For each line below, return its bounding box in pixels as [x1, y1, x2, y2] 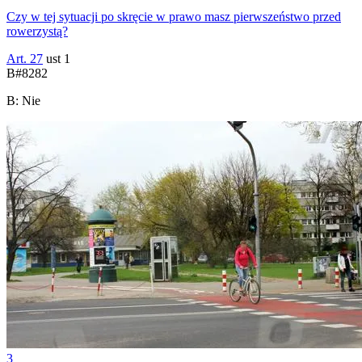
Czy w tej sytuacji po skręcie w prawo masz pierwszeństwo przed [6, 9, 341, 23]
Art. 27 [6, 51, 43, 65]
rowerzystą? [6, 23, 68, 38]
